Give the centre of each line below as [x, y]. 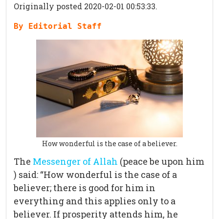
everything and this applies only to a [95, 201]
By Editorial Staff [58, 26]
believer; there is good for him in [85, 188]
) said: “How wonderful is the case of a [95, 175]
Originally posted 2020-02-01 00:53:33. [86, 6]
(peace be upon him [161, 162]
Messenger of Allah [75, 162]
